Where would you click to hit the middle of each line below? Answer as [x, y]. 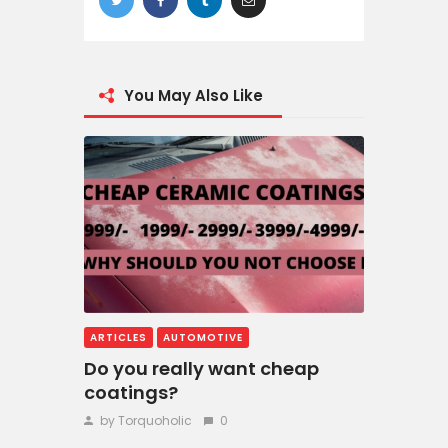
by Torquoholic [145, 420]
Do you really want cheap [201, 368]
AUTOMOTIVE [203, 337]
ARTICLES [118, 337]
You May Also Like [193, 95]
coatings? [131, 392]
